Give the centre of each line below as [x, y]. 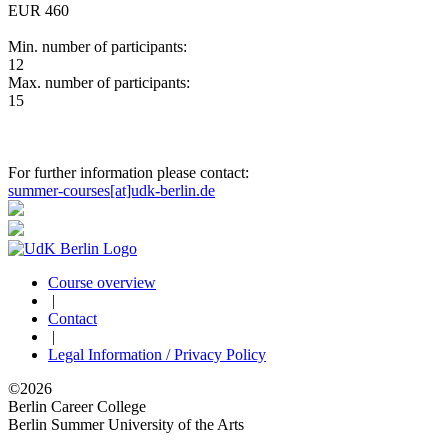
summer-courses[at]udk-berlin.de [111, 190]
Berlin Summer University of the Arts [126, 424]
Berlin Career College [77, 406]
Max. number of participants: [99, 82]
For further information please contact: [128, 172]
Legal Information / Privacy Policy [157, 354]
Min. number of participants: [97, 46]
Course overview [102, 282]
